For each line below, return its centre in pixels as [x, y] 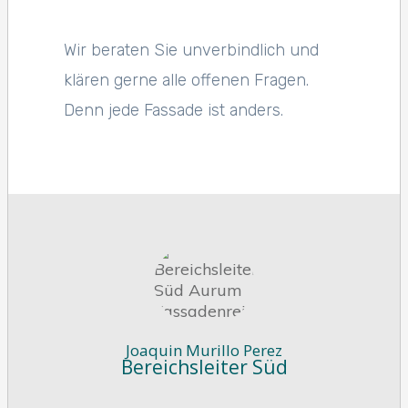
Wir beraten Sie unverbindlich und [191, 50]
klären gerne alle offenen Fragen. [186, 80]
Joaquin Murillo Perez [204, 350]
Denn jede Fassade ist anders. [173, 110]
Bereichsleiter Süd [204, 367]
